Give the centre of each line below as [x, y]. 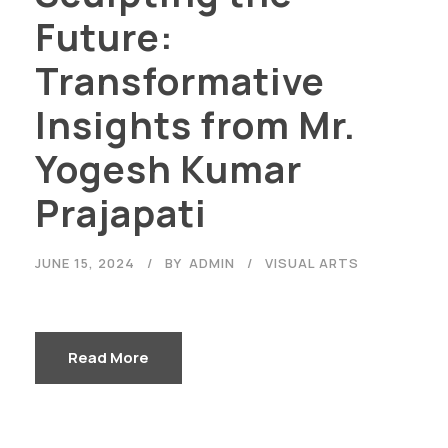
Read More [108, 357]
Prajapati [121, 212]
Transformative [180, 80]
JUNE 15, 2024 [85, 262]
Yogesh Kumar [168, 168]
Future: [104, 36]
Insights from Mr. [195, 124]
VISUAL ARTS [312, 262]
